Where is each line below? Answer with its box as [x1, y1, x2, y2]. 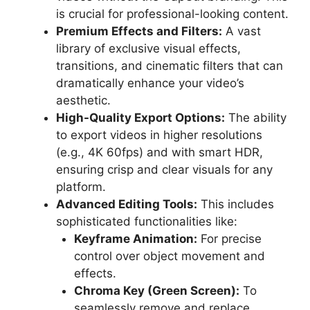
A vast [222, 24, 261, 38]
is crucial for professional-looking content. [56, 6, 289, 21]
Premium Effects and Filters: [56, 24, 222, 38]
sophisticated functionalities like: [56, 214, 237, 228]
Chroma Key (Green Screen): [73, 283, 239, 298]
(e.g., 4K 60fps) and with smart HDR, [56, 145, 263, 159]
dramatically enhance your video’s [56, 75, 244, 90]
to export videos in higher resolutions [56, 127, 262, 142]
